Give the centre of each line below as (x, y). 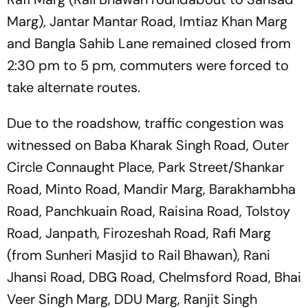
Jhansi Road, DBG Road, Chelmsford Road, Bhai (154, 277)
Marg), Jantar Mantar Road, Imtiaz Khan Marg (147, 21)
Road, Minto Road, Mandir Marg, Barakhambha (151, 189)
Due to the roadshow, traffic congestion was (145, 123)
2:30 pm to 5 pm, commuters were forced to (148, 65)
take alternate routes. (74, 87)
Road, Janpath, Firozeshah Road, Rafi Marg (139, 233)
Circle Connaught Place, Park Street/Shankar (145, 167)
